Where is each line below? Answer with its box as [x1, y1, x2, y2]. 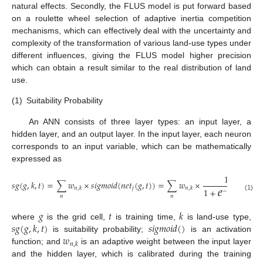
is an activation [186, 224, 252, 234]
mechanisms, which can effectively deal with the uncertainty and [12, 25, 251, 35]
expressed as [12, 153, 62, 163]
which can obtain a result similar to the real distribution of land [12, 62, 251, 72]
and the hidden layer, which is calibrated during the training [12, 248, 251, 258]
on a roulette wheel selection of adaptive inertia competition [12, 13, 251, 23]
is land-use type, [183, 211, 252, 221]
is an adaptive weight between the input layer [78, 236, 252, 246]
